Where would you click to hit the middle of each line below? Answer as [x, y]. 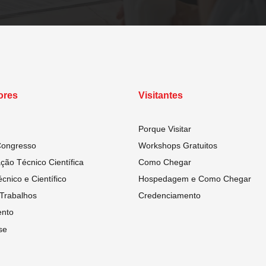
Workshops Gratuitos [178, 145]
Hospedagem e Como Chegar [195, 179]
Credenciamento [170, 196]
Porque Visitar [165, 129]
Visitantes [161, 95]
